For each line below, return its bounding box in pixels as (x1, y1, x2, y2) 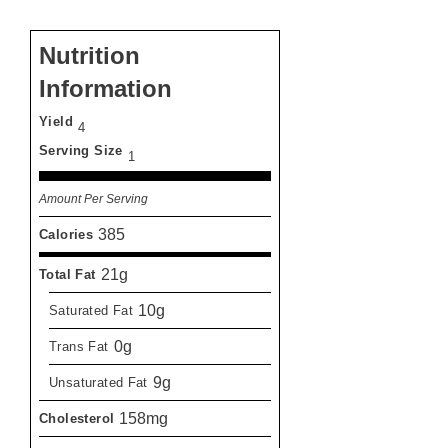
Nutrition (39, 41, 140, 69)
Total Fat (39, 266, 96, 282)
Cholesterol (39, 410, 115, 426)
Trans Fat (49, 338, 109, 354)
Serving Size (39, 142, 123, 158)
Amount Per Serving (39, 191, 148, 205)
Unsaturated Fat (49, 374, 148, 390)
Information (39, 74, 172, 102)
